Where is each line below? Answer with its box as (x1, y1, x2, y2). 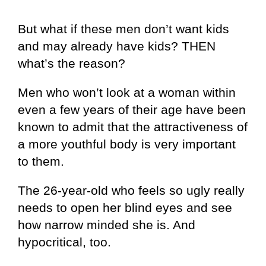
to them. (18, 154, 64, 168)
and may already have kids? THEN (18, 39, 216, 53)
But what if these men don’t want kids (18, 21, 229, 36)
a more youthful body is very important (18, 137, 236, 151)
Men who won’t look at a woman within (18, 85, 236, 99)
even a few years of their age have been (18, 102, 246, 116)
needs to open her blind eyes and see (18, 200, 232, 214)
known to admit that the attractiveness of (18, 119, 248, 134)
